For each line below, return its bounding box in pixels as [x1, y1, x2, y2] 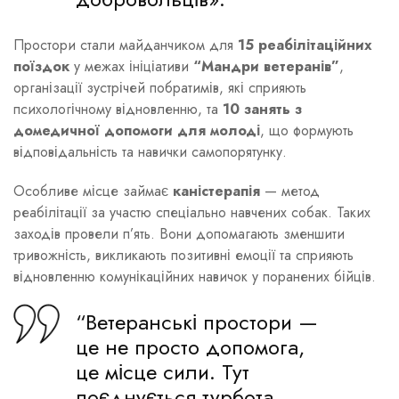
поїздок [13, 55, 69, 77]
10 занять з [223, 98, 302, 119]
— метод [260, 180, 320, 201]
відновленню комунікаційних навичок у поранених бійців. [13, 265, 376, 287]
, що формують [260, 119, 354, 141]
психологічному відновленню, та [13, 98, 223, 119]
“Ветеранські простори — [76, 306, 318, 338]
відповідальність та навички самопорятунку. [13, 141, 287, 162]
